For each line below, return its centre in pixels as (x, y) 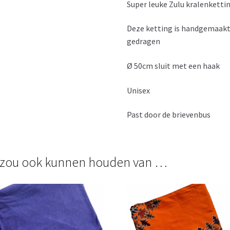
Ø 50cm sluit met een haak (174, 65)
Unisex (139, 90)
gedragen (144, 41)
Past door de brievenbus (169, 115)
